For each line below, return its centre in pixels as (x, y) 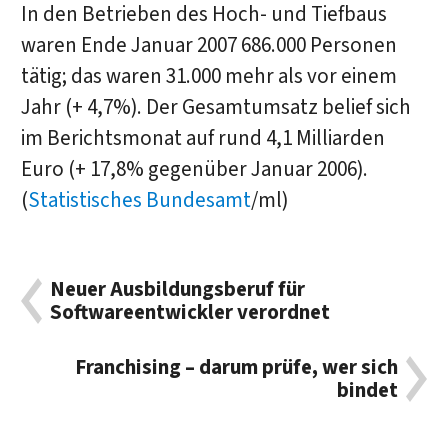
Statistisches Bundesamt (139, 200)
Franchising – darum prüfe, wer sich (236, 367)
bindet (367, 390)
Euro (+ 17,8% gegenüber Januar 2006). (194, 169)
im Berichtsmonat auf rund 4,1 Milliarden (202, 138)
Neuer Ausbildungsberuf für (178, 290)
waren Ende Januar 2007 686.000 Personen (208, 45)
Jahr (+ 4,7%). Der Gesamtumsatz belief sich (215, 107)
